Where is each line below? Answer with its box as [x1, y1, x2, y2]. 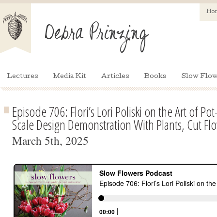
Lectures [7, 74, 38, 80]
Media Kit [53, 74, 86, 80]
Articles [101, 74, 129, 80]
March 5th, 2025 [12, 133, 89, 148]
